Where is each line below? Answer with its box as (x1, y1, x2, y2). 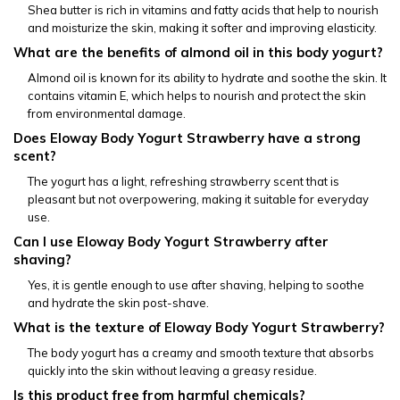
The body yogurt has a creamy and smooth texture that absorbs (28, 345, 374, 360)
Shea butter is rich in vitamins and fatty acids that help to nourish (28, 2, 379, 17)
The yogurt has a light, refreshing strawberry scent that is (28, 173, 339, 188)
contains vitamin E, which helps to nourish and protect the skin (28, 87, 366, 103)
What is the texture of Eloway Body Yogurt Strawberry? (13, 318, 385, 336)
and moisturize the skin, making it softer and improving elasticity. (28, 20, 377, 35)
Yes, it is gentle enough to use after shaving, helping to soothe (28, 277, 364, 292)
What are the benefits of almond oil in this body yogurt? (13, 43, 383, 61)
